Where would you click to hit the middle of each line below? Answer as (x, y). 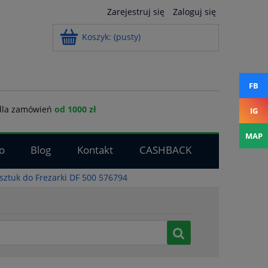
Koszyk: (97, 37)
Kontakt (95, 150)
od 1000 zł (75, 109)
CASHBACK (165, 150)
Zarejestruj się (136, 12)
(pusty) (127, 37)
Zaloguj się (194, 12)
